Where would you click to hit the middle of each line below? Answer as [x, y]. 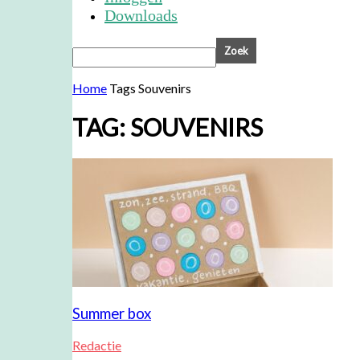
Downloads [141, 15]
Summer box [112, 313]
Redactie [97, 345]
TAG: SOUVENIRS [168, 127]
